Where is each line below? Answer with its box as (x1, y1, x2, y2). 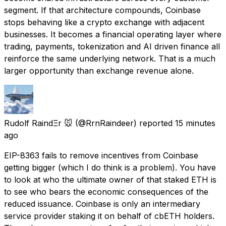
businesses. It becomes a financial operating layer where (4, 29, 221, 39)
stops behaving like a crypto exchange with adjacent (4, 17, 204, 27)
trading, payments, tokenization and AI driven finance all (4, 41, 220, 51)
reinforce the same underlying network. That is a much (4, 53, 215, 64)
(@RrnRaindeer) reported (75, 118, 173, 128)
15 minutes (175, 118, 215, 128)
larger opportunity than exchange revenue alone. (4, 65, 194, 76)
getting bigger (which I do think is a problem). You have (4, 162, 216, 173)
